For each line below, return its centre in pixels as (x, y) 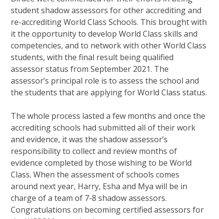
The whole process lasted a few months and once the (108, 116)
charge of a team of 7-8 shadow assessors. (89, 198)
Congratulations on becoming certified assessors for (108, 209)
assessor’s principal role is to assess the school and (105, 80)
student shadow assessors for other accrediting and (106, 10)
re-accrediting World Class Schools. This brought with (109, 22)
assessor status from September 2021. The (90, 69)
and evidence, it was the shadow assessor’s (89, 139)
